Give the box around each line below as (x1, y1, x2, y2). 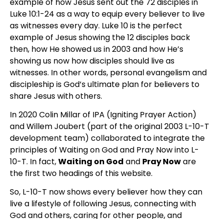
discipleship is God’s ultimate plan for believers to (10, 78, 199, 90)
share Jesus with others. (10, 90, 108, 102)
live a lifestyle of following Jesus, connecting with (10, 198, 196, 210)
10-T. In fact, (10, 156, 58, 168)
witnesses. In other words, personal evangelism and (10, 66, 207, 78)
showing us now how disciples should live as (10, 55, 175, 66)
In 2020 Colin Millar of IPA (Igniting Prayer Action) (10, 109, 197, 121)
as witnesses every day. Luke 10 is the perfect (10, 20, 182, 31)
